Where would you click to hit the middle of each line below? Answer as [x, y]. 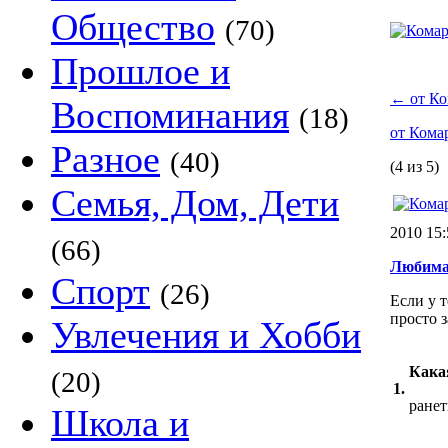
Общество [133, 27]
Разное [105, 159]
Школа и [120, 423]
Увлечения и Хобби [206, 335]
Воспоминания [170, 115]
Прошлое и [140, 71]
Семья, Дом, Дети [195, 203]
